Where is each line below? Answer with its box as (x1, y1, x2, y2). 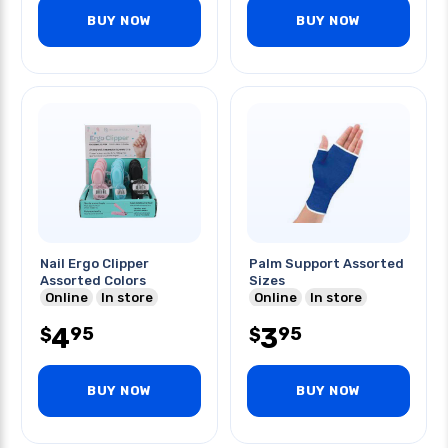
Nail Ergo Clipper (40, 256, 149, 271)
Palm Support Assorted (249, 256, 404, 271)
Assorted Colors (40, 273, 146, 288)
